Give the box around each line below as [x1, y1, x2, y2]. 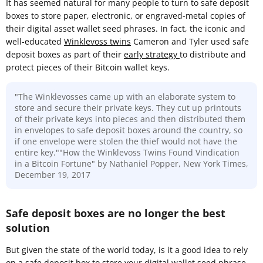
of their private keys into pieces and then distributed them [15, 113, 245, 124]
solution [6, 220, 50, 235]
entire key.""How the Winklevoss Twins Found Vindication [15, 146, 240, 158]
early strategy [124, 48, 180, 60]
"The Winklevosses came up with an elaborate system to [15, 90, 235, 102]
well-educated [6, 35, 64, 47]
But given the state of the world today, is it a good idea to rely [6, 244, 248, 255]
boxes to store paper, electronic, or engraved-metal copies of [6, 9, 245, 21]
